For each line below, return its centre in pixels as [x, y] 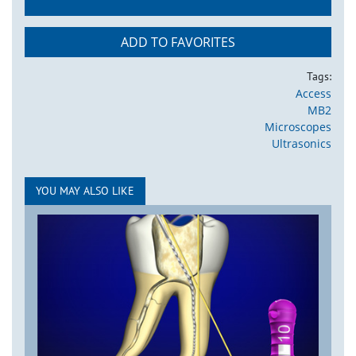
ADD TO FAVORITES [178, 42]
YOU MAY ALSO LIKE [85, 190]
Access [313, 93]
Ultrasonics [302, 143]
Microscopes [298, 126]
